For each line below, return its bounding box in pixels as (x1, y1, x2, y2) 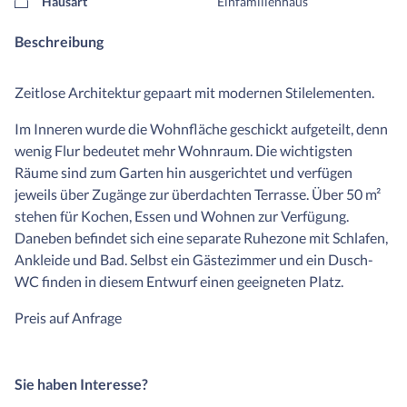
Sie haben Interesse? (15, 375, 148, 393)
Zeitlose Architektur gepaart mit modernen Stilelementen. (15, 84, 374, 102)
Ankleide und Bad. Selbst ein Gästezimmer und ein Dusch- (15, 251, 373, 269)
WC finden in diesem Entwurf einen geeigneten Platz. (15, 273, 343, 291)
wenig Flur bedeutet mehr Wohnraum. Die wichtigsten (15, 142, 352, 160)
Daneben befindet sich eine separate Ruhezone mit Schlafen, (15, 229, 388, 247)
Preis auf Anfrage (15, 309, 122, 327)
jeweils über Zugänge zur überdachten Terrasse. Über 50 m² (15, 185, 381, 203)
